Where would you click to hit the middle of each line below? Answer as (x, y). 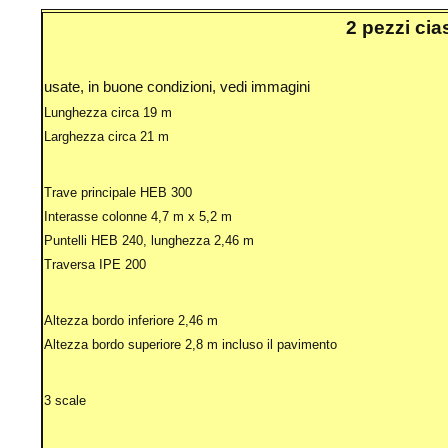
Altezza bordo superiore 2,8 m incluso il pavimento (190, 345)
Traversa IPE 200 (94, 265)
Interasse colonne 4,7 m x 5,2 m (137, 217)
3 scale (64, 401)
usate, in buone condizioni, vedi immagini (176, 87)
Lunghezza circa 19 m (107, 113)
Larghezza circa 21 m (106, 137)
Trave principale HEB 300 (117, 193)
